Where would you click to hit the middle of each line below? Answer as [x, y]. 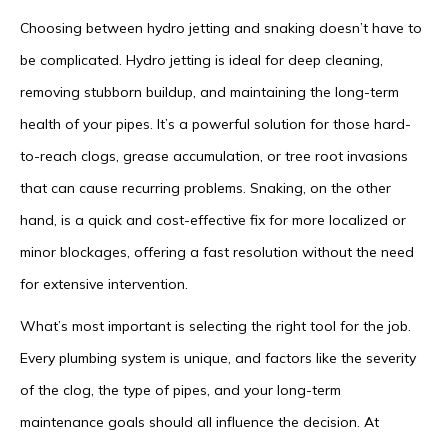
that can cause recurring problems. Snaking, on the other [205, 188]
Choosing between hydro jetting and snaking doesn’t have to [221, 28]
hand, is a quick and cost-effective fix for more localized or [213, 220]
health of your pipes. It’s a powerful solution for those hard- [215, 124]
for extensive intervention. [104, 284]
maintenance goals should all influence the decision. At [199, 422]
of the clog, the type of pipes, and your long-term [180, 390]
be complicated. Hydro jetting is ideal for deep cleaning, [201, 60]
